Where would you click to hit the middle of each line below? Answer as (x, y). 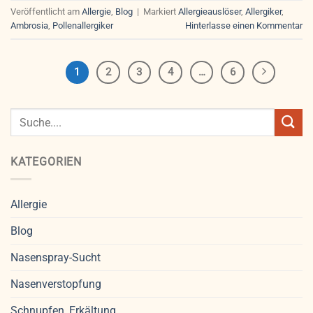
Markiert (161, 12)
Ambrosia (29, 26)
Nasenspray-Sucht (56, 257)
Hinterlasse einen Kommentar (244, 26)
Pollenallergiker (83, 26)
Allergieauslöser (210, 12)
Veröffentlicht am (46, 12)
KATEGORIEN (46, 162)
